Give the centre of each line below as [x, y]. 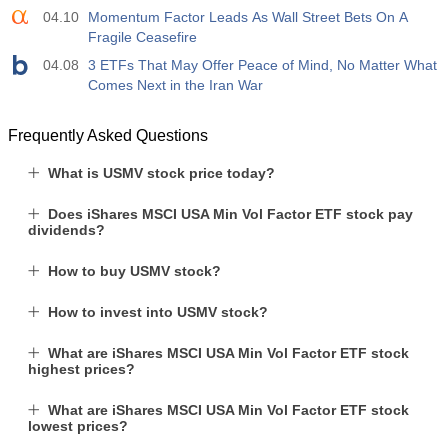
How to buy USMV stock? [134, 271]
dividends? [66, 230]
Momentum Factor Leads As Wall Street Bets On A [248, 17]
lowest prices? [78, 426]
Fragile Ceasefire [142, 37]
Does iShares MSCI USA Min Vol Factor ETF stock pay [230, 214]
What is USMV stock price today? [161, 173]
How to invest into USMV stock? [158, 312]
